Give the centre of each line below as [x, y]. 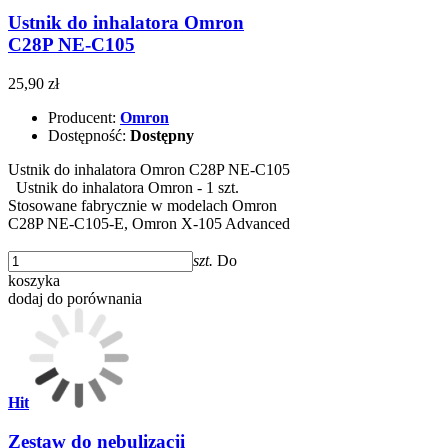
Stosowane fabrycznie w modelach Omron [142, 206]
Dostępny [162, 136]
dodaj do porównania [75, 299]
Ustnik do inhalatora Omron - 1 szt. [123, 188]
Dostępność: [89, 136]
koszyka [34, 281]
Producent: [84, 118]
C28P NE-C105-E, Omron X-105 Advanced [149, 224]
